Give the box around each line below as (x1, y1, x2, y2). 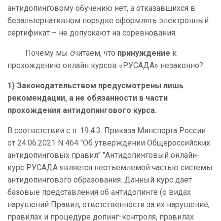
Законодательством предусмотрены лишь (17, 81, 184, 91)
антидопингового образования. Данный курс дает (7, 175, 192, 185)
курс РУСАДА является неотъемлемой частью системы (7, 163, 213, 173)
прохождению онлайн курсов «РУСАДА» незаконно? (7, 61, 203, 71)
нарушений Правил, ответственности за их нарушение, (7, 200, 210, 210)
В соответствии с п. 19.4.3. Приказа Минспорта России (7, 126, 206, 136)
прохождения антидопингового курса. (7, 106, 157, 115)
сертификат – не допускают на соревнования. (7, 28, 177, 38)
